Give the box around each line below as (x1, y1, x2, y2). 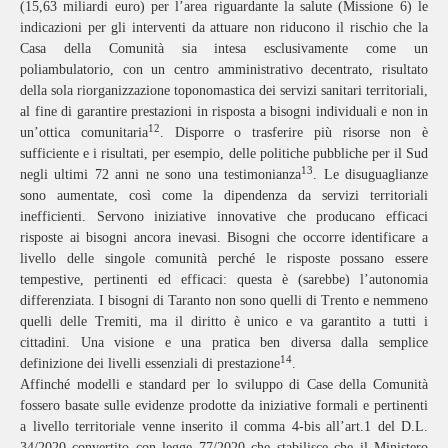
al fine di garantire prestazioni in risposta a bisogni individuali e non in (20, 103, 428, 119)
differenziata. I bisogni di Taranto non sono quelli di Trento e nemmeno (20, 292, 428, 308)
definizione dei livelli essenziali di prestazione (20, 355, 280, 371)
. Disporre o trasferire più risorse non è (159, 124, 428, 140)
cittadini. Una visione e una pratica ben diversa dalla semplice (20, 334, 428, 350)
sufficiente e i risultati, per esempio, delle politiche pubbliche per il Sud (20, 145, 428, 161)
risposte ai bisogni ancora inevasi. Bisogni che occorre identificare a (20, 229, 428, 245)
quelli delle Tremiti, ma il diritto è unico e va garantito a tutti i (20, 313, 428, 329)
